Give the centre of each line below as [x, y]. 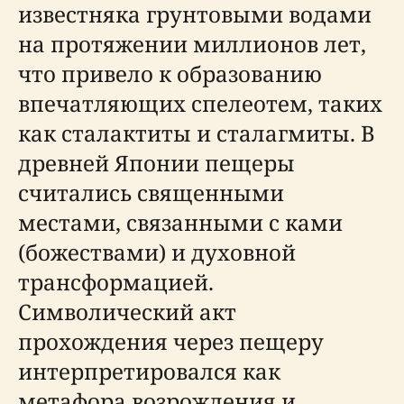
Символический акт [127, 312]
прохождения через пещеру [171, 342]
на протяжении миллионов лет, [192, 44]
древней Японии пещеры [156, 163]
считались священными [151, 193]
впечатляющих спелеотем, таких [200, 104]
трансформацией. [116, 282]
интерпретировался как [149, 372]
